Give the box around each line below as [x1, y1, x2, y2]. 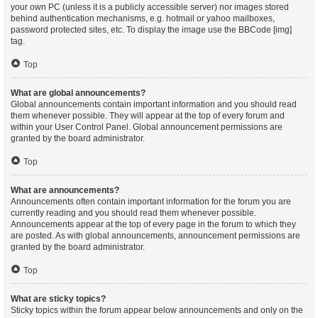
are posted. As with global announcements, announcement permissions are [11, 231, 300, 241]
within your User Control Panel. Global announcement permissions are [11, 122, 283, 132]
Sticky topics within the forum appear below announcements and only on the [11, 305, 303, 315]
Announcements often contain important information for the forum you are [11, 197, 291, 207]
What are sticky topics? [11, 294, 106, 304]
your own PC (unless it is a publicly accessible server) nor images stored [11, 2, 289, 12]
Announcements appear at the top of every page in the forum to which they [11, 219, 296, 229]
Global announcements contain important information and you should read [11, 99, 297, 109]
